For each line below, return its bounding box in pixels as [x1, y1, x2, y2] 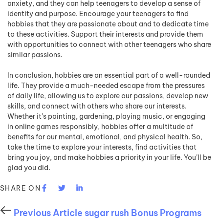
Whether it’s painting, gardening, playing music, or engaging [7, 112, 205, 121]
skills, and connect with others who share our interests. [7, 102, 187, 110]
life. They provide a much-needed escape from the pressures [7, 81, 205, 90]
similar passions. [7, 50, 63, 59]
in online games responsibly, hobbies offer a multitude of [7, 122, 193, 131]
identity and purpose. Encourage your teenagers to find [7, 9, 189, 18]
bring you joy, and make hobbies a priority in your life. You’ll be [7, 153, 211, 162]
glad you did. [7, 163, 50, 172]
